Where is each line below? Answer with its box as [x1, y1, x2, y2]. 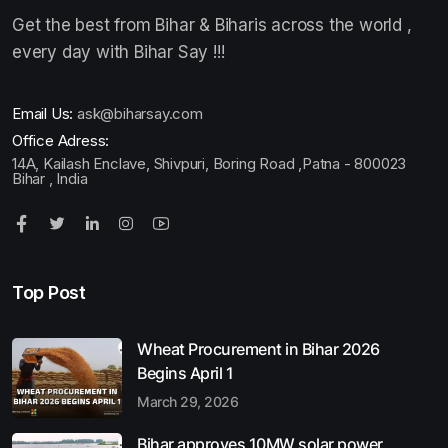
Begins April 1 [137, 362, 233, 383]
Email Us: [12, 103, 77, 123]
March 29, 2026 [137, 392, 238, 410]
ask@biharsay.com [77, 103, 203, 123]
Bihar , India [12, 168, 88, 188]
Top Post [12, 281, 85, 303]
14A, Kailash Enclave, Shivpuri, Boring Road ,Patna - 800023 [12, 153, 407, 173]
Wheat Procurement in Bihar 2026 [137, 338, 380, 359]
